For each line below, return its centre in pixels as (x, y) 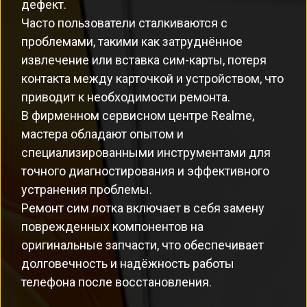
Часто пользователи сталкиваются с (124, 23)
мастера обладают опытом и (102, 134)
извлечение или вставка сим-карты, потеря (144, 60)
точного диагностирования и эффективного (145, 171)
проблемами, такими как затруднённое (132, 41)
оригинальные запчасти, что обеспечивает (143, 245)
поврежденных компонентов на (112, 226)
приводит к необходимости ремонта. (126, 97)
